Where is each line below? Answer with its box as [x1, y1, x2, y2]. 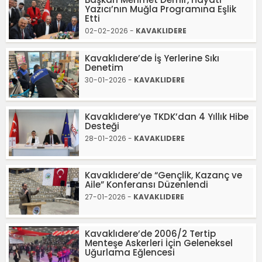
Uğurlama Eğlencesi [85, 246, 175, 258]
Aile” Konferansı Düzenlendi [85, 178, 208, 191]
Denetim [85, 61, 123, 74]
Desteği [85, 120, 119, 132]
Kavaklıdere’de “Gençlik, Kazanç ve [85, 169, 242, 181]
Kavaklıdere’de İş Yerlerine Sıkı [85, 52, 219, 64]
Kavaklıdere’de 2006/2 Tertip [85, 227, 216, 240]
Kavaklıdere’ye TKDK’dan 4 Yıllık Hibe [85, 111, 249, 123]
